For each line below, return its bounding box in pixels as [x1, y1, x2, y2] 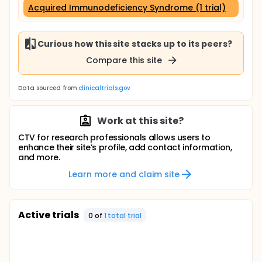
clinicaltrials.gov [78, 84, 130, 92]
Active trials [18, 208, 79, 222]
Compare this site [86, 54, 162, 66]
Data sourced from [18, 84, 77, 92]
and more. [18, 151, 60, 163]
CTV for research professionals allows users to [18, 132, 211, 143]
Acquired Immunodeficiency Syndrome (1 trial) [28, 1, 226, 13]
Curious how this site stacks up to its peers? [37, 37, 232, 50]
